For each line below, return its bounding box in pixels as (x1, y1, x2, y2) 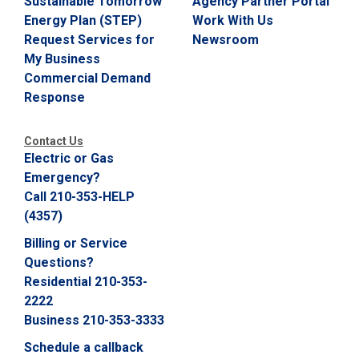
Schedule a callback (24, 340, 143, 355)
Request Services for (24, 32, 155, 47)
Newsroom (192, 32, 259, 47)
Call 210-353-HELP (24, 189, 135, 204)
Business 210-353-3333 (24, 313, 164, 328)
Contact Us (24, 135, 83, 147)
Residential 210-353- (24, 274, 147, 289)
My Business (24, 51, 100, 67)
